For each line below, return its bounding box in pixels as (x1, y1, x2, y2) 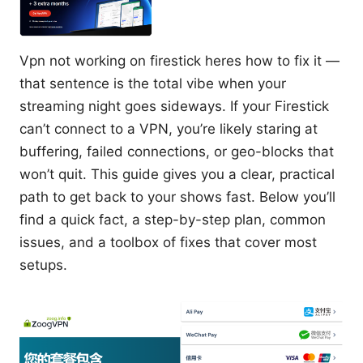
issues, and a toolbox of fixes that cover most (19, 233, 317, 250)
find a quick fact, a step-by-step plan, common (19, 211, 326, 228)
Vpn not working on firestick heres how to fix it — (19, 52, 340, 69)
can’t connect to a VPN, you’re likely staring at (19, 120, 318, 137)
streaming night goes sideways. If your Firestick (19, 97, 329, 114)
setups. (19, 256, 67, 273)
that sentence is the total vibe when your (19, 75, 286, 92)
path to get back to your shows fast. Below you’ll (19, 188, 335, 205)
